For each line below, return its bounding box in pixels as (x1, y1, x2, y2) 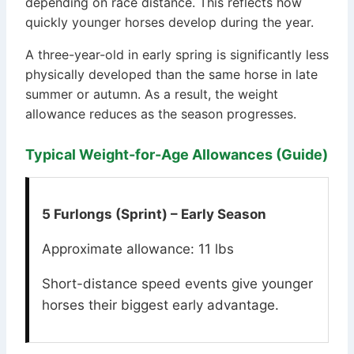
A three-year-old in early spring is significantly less (25, 47, 329, 63)
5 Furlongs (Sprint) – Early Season (42, 206, 266, 223)
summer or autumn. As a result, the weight (25, 86, 278, 103)
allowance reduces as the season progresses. (25, 106, 296, 122)
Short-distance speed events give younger (42, 276, 313, 292)
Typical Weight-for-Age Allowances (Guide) (25, 146, 328, 164)
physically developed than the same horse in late (25, 66, 318, 83)
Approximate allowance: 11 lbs (42, 241, 234, 258)
